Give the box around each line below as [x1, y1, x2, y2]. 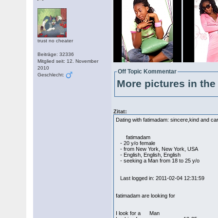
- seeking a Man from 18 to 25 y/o [116, 158, 200, 163]
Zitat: [113, 109, 127, 114]
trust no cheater [37, 38, 73, 43]
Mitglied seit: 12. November [37, 58, 99, 64]
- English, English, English [116, 152, 181, 158]
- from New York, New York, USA [116, 146, 199, 152]
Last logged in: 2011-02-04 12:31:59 [116, 175, 205, 181]
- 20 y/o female [116, 140, 156, 146]
